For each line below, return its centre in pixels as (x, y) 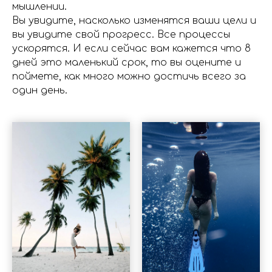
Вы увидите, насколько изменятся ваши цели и (134, 21)
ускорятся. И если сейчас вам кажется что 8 (131, 49)
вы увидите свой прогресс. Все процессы (121, 35)
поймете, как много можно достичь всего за (129, 76)
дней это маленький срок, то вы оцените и (127, 63)
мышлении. (39, 7)
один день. (40, 90)
